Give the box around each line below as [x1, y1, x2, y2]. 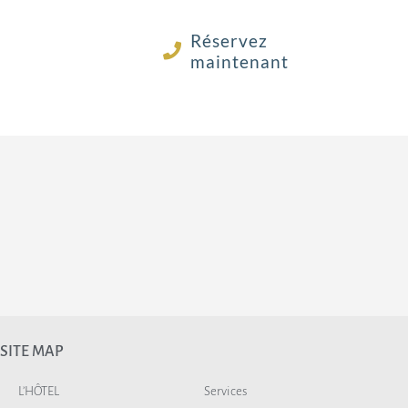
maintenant [190, 51, 290, 72]
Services [203, 384, 247, 398]
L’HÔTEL [17, 384, 59, 398]
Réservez [190, 30, 269, 51]
